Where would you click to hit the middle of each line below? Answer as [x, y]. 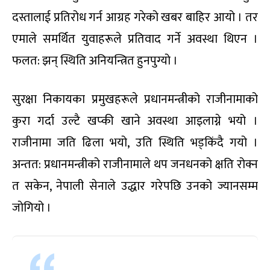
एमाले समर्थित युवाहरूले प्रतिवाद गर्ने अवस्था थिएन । [135, 39]
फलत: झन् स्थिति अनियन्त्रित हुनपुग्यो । [95, 61]
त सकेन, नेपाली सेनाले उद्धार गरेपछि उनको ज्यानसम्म [135, 187]
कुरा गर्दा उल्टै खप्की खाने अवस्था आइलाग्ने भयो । [135, 121]
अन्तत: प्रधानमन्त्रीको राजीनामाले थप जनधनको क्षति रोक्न [135, 165]
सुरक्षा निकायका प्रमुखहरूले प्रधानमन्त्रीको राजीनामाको [135, 100]
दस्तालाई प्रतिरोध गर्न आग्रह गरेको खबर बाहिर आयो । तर [135, 18]
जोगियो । [32, 208]
